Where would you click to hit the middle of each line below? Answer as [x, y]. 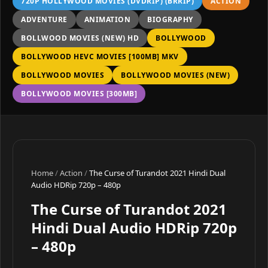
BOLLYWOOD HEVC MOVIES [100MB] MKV [100, 57]
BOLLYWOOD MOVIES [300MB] [79, 94]
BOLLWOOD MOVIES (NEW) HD [80, 38]
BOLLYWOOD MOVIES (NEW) [175, 75]
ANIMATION [107, 19]
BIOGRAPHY [170, 19]
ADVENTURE [44, 19]
